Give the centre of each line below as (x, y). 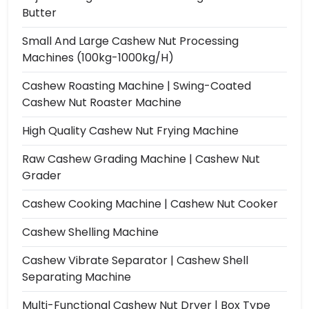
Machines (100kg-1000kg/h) (98, 57)
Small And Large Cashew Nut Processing (130, 41)
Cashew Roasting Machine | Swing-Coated (137, 86)
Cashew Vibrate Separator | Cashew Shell (135, 260)
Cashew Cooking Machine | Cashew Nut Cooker (150, 203)
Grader (42, 175)
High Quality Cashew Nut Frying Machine (130, 130)
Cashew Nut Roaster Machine (102, 102)
